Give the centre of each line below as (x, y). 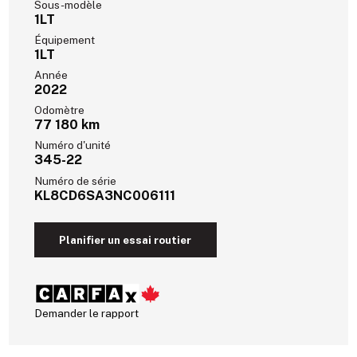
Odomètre (60, 110)
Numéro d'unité (73, 145)
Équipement (65, 40)
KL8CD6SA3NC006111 (105, 195)
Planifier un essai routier (126, 239)
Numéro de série (76, 180)
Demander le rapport (87, 313)
